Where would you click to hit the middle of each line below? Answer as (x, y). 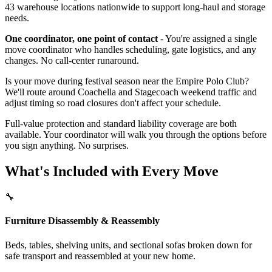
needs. (17, 18)
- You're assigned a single (207, 39)
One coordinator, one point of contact (81, 39)
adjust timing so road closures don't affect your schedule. (113, 103)
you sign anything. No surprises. (67, 146)
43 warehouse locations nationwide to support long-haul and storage (135, 7)
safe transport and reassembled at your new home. (100, 256)
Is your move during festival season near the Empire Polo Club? (127, 81)
